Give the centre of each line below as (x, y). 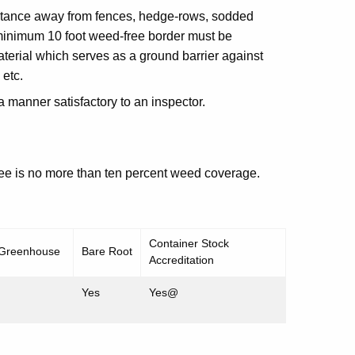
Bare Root (107, 251)
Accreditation (181, 260)
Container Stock (189, 243)
